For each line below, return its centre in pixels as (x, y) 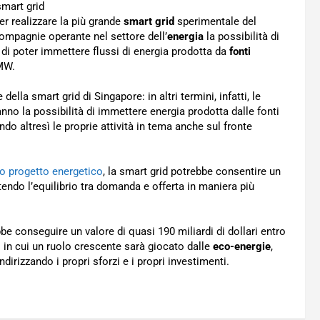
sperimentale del (217, 21)
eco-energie (242, 246)
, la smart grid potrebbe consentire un (192, 171)
